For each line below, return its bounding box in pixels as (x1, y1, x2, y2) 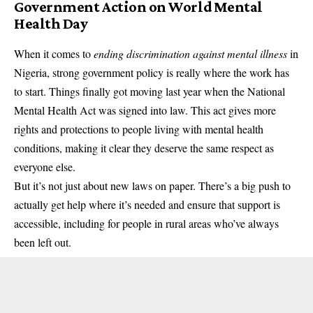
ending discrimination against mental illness (94, 45, 287, 61)
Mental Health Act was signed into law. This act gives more (14, 102, 276, 117)
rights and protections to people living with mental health (14, 121, 263, 136)
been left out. (14, 234, 71, 249)
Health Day (14, 14, 88, 32)
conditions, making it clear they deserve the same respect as (14, 140, 274, 155)
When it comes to (14, 45, 94, 61)
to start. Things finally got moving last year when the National (14, 83, 285, 99)
